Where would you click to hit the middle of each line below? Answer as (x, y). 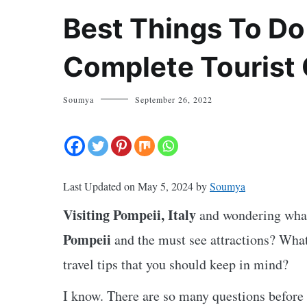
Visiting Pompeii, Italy (130, 215)
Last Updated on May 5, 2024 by (136, 186)
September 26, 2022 (174, 99)
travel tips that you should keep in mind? (176, 264)
